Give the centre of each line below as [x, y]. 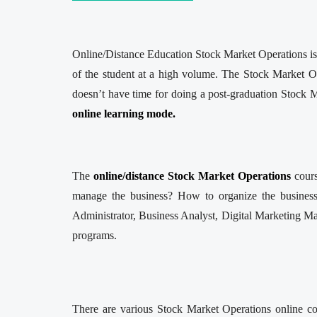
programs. [94, 235]
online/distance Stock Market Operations [192, 175]
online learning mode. [125, 113]
